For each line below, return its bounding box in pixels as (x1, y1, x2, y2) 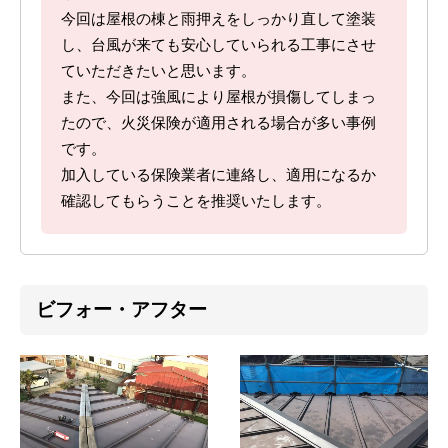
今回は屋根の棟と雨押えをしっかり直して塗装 (61, 11, 376, 28)
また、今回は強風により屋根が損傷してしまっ (61, 89, 376, 106)
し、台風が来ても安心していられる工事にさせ (61, 37, 376, 54)
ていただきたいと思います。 (61, 63, 256, 80)
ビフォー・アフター (36, 299, 207, 321)
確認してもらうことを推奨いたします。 (61, 193, 331, 210)
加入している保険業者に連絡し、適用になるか (61, 167, 376, 184)
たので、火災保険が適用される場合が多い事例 (61, 115, 376, 132)
